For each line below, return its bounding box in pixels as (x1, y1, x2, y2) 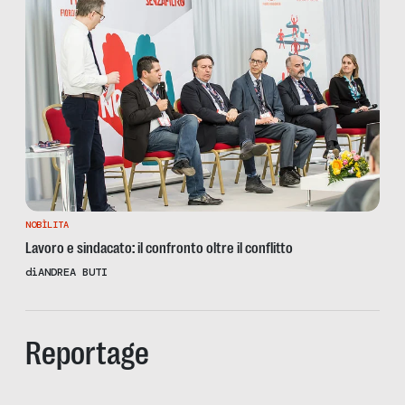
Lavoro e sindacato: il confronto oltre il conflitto (25, 239, 293, 258)
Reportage (25, 334, 149, 373)
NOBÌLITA (25, 219, 69, 231)
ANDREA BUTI (38, 265, 108, 280)
